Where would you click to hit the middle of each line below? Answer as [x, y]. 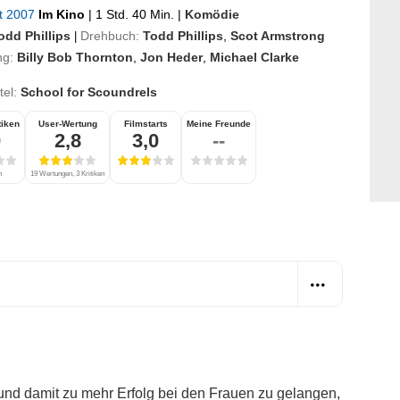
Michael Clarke [254, 57]
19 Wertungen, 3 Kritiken [67, 173]
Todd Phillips [183, 35]
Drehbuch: [110, 35]
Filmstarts [146, 123]
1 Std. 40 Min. [135, 14]
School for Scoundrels [89, 92]
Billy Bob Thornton [75, 57]
